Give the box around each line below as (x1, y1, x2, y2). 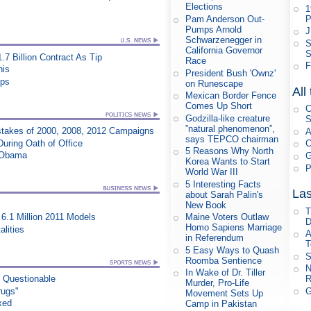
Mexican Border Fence (185, 90, 277, 101)
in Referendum (185, 233, 244, 244)
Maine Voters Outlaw (185, 212, 269, 223)
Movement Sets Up (185, 288, 264, 299)
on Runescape (185, 78, 244, 89)
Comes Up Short (185, 101, 253, 112)
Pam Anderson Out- (185, 14, 265, 25)
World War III (185, 167, 239, 178)
